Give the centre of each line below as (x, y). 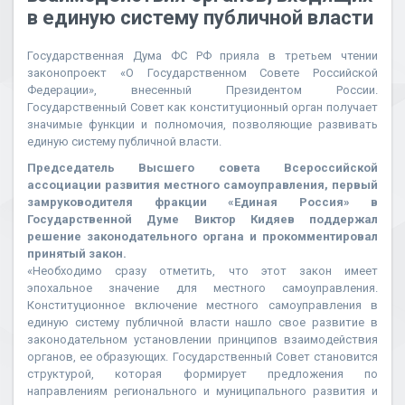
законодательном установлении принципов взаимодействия (202, 339)
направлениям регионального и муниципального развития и (202, 391)
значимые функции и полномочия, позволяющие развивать (202, 124)
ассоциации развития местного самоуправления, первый (202, 185)
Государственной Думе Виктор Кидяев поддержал (202, 219)
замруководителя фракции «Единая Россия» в (202, 202)
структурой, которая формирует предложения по (202, 374)
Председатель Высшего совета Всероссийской (202, 168)
